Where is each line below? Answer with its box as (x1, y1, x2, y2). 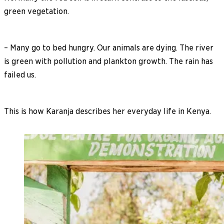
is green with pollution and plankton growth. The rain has (4, 56, 213, 66)
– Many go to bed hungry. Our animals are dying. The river (4, 42, 213, 52)
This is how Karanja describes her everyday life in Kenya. (4, 106, 211, 116)
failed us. (4, 69, 36, 79)
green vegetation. (4, 6, 69, 16)
